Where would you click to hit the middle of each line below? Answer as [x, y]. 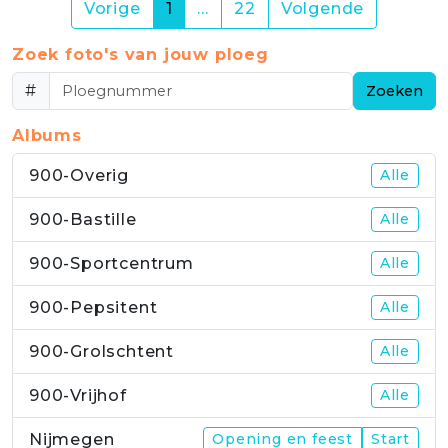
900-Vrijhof [78, 395]
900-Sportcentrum [111, 263]
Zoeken [394, 90]
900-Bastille [83, 219]
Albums [47, 135]
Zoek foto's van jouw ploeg [140, 54]
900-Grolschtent [101, 351]
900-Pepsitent [93, 307]
